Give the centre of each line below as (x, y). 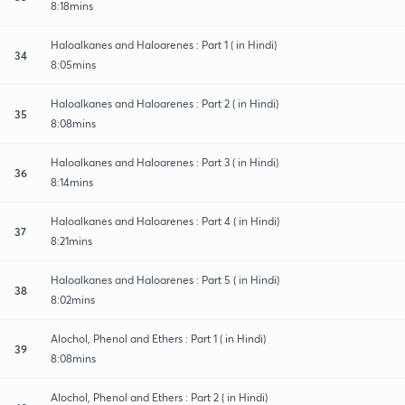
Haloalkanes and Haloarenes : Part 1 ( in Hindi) (164, 44)
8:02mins (73, 299)
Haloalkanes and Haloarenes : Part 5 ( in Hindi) (165, 279)
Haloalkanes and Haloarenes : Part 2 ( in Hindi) (165, 103)
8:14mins (72, 182)
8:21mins (71, 240)
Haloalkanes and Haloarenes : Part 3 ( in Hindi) (165, 162)
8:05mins (73, 64)
